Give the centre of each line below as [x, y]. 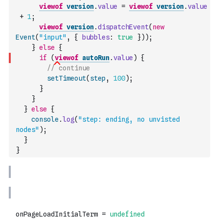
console [45, 119]
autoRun [96, 58]
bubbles [96, 37]
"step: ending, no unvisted [129, 119]
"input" [53, 37]
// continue [68, 68]
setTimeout [66, 78]
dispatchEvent [123, 27]
